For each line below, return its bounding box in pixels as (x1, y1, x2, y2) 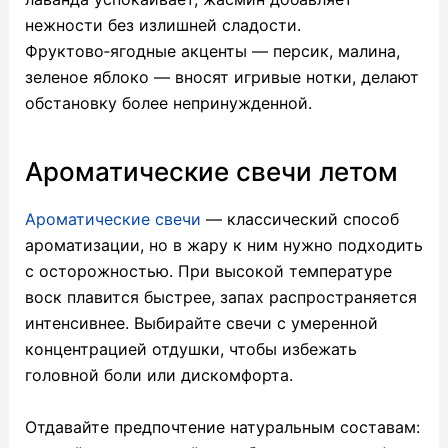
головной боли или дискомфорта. (24, 365, 293, 386)
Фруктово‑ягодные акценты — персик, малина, (24, 41, 400, 62)
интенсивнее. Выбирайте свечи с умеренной (24, 313, 378, 334)
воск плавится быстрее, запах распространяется (24, 287, 417, 308)
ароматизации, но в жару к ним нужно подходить (24, 235, 423, 256)
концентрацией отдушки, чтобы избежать (24, 339, 357, 360)
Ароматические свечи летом (24, 156, 398, 188)
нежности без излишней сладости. (24, 15, 301, 36)
